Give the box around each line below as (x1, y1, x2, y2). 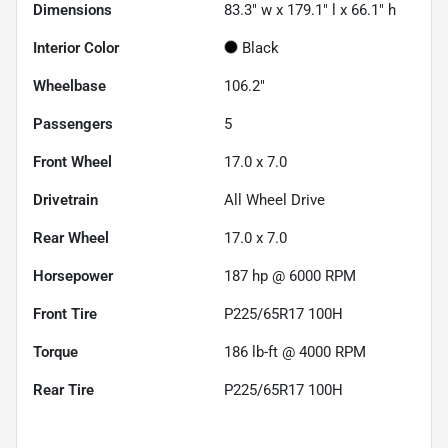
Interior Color (33, 38, 119, 57)
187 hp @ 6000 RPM (224, 266, 356, 285)
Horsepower (33, 266, 113, 285)
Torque (33, 342, 78, 361)
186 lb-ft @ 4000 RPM (224, 342, 366, 361)
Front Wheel (33, 152, 112, 171)
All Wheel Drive (224, 190, 325, 209)
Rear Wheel (33, 228, 109, 247)
